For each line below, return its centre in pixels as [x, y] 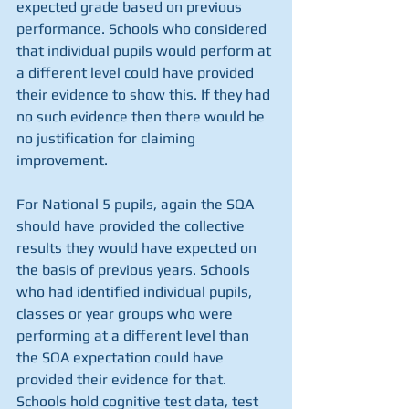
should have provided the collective [132, 226]
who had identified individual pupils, [136, 292]
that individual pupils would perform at [146, 51]
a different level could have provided [137, 73]
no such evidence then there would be [142, 116]
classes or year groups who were [126, 314]
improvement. [62, 160]
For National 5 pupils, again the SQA [137, 204]
